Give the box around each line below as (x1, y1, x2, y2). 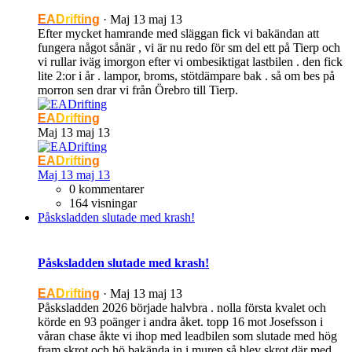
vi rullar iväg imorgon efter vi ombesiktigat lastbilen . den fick (38, 55, 343, 69)
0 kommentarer (69, 182, 144, 196)
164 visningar (69, 196, 137, 211)
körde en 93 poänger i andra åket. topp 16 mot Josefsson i (38, 314, 323, 328)
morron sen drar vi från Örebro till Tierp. (38, 83, 238, 97)
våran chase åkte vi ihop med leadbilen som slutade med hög (38, 328, 337, 343)
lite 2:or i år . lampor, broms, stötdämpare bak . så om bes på (38, 69, 335, 83)
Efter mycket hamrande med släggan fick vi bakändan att (38, 27, 319, 41)
